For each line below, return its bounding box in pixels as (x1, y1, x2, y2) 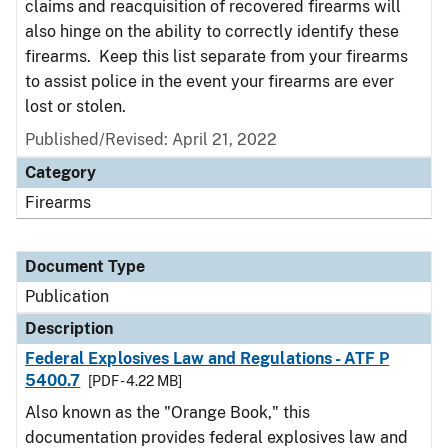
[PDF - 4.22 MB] (88, 373, 183, 389)
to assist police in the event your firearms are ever (25, 72, 394, 91)
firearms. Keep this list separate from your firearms (25, 47, 408, 66)
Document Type (25, 257, 145, 276)
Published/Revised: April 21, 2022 (25, 130, 277, 149)
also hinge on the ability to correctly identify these (25, 22, 399, 41)
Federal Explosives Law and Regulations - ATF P (25, 349, 390, 368)
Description (25, 319, 113, 338)
